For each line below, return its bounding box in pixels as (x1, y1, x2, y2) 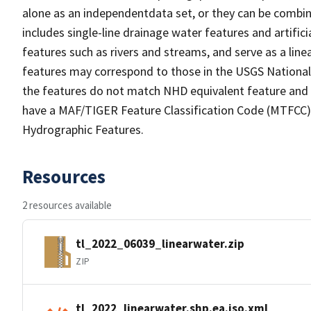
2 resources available (22, 199, 112, 212)
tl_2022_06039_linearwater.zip (76, 235, 244, 251)
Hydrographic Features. (22, 121, 144, 137)
